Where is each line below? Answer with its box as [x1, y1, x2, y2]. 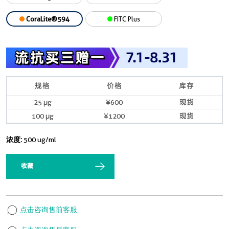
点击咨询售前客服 [18, 205, 77, 214]
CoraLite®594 [25, 15, 70, 23]
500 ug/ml [24, 135, 56, 144]
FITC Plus [112, 15, 140, 23]
